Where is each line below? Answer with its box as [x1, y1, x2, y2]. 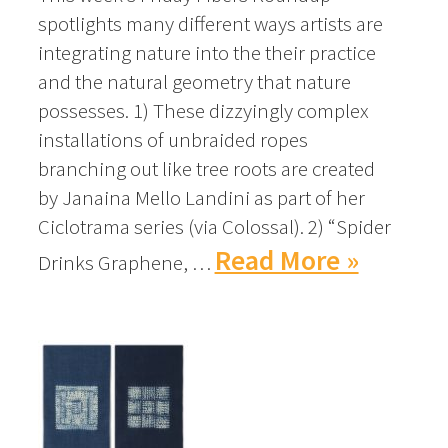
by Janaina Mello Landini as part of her [37, 184, 365, 212]
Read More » [214, 243, 359, 279]
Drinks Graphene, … [37, 249, 211, 277]
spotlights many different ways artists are [37, 10, 383, 38]
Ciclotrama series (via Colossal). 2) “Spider [37, 213, 391, 241]
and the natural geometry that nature [37, 68, 351, 96]
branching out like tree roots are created [37, 155, 375, 183]
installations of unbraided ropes [37, 126, 308, 154]
